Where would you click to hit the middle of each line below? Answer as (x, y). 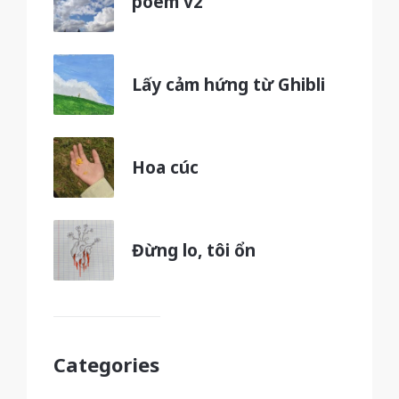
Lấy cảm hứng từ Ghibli (228, 85)
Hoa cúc (165, 167)
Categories (106, 364)
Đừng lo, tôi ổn (194, 250)
